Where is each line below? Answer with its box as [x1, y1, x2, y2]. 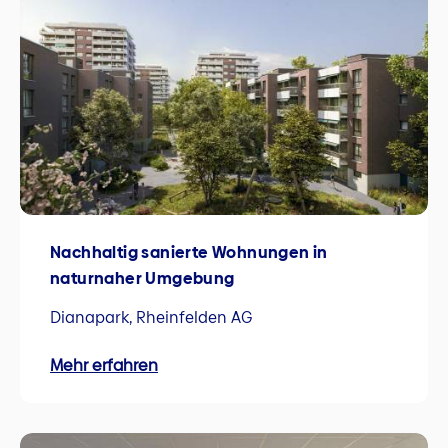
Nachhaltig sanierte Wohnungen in [50, 241, 328, 265]
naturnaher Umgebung [50, 267, 235, 291]
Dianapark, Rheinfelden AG [50, 306, 253, 330]
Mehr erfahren [50, 354, 158, 378]
